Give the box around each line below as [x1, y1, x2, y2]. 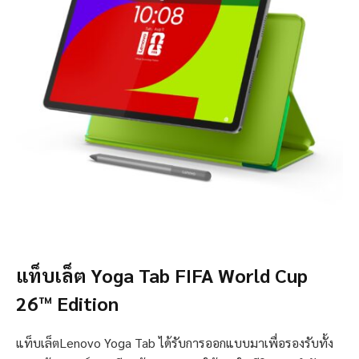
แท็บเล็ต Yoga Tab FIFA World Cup [16, 262, 308, 288]
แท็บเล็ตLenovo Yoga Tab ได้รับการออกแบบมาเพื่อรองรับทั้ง [16, 334, 333, 352]
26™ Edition [16, 290, 119, 317]
